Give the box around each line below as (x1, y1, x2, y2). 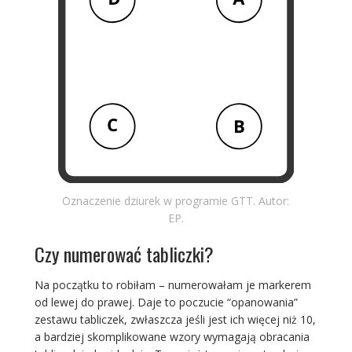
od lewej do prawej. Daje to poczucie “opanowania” (34, 294, 298, 310)
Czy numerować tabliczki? (34, 239, 214, 268)
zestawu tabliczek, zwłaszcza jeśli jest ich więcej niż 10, (34, 311, 316, 327)
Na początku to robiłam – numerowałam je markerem (34, 277, 311, 292)
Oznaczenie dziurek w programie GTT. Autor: (62, 192, 290, 208)
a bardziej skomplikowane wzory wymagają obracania (34, 328, 310, 344)
